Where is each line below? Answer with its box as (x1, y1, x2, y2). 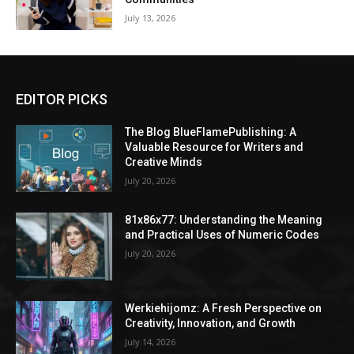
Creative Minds (125, 155, 203, 168)
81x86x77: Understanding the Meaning (125, 213, 323, 227)
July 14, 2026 (125, 336, 176, 348)
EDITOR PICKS (16, 90, 107, 107)
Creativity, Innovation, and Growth (125, 317, 296, 330)
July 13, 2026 (125, 12, 176, 24)
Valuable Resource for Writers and (125, 140, 304, 153)
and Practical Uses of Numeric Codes (125, 228, 320, 242)
